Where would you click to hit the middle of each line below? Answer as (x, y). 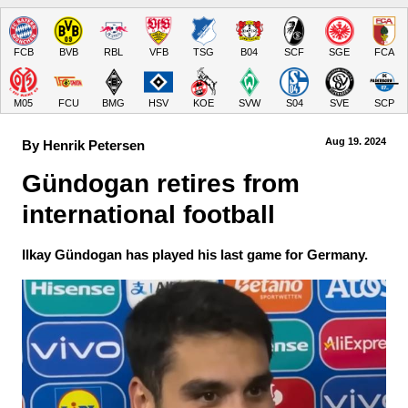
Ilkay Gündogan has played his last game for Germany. (195, 255)
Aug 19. (343, 141)
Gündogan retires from (164, 184)
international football (148, 214)
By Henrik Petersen (83, 145)
